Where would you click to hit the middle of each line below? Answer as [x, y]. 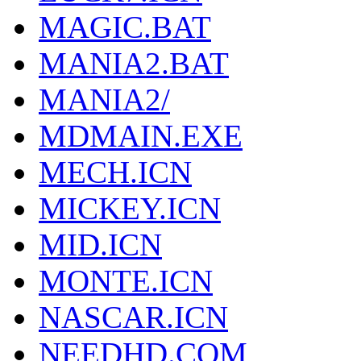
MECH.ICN [115, 172]
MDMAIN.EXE [141, 136]
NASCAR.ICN [133, 317]
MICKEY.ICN [130, 209]
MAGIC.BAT [125, 27]
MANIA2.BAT [134, 64]
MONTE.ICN [126, 281]
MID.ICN [100, 245]
